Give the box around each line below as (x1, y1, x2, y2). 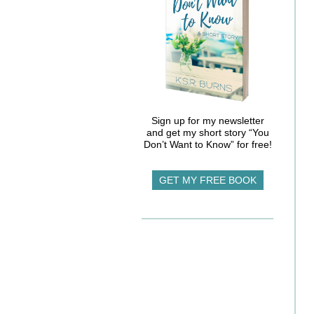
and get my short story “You (146, 127, 269, 139)
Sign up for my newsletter (151, 115, 264, 127)
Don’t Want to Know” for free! (143, 139, 272, 151)
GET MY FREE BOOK (158, 175, 257, 186)
